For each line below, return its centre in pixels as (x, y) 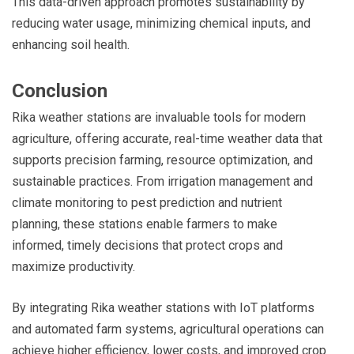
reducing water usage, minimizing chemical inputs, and (161, 23)
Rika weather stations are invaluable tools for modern (159, 117)
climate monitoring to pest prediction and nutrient (147, 202)
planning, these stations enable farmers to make (145, 224)
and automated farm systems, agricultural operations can (168, 329)
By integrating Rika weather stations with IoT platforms (163, 307)
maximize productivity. (73, 266)
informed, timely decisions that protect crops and (147, 245)
